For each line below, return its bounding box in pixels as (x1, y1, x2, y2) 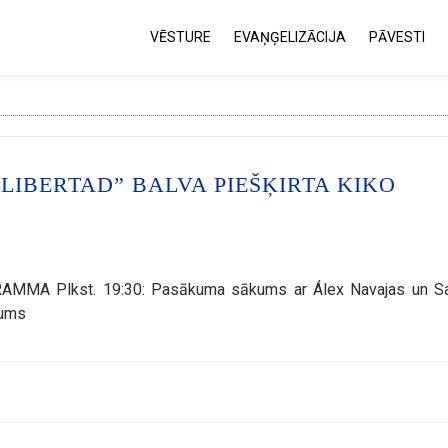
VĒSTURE (150, 29, 211, 45)
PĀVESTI (369, 29, 425, 45)
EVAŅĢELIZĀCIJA (234, 29, 346, 45)
